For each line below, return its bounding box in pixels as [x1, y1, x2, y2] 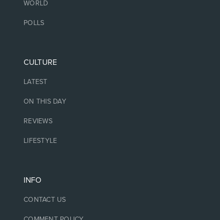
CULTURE [24, 57, 57, 67]
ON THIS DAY [24, 97, 66, 106]
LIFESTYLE [24, 137, 57, 145]
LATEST [24, 78, 48, 86]
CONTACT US [24, 195, 66, 204]
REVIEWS [24, 117, 53, 125]
